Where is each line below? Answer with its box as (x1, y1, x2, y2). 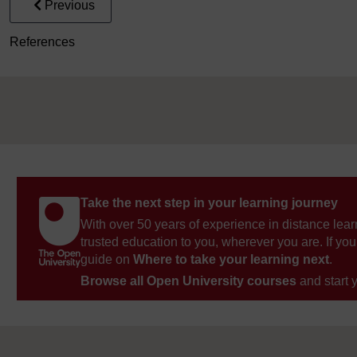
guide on (80, 252, 133, 266)
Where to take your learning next (133, 252, 329, 266)
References (10, 34, 75, 49)
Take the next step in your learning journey (80, 195, 338, 210)
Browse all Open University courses (80, 273, 296, 288)
